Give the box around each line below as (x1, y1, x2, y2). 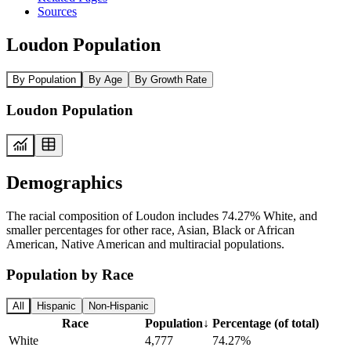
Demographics (6, 172, 122, 193)
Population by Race (6, 266, 133, 283)
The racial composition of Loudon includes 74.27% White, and (6, 208, 317, 223)
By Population (13, 73, 76, 85)
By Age (89, 73, 122, 85)
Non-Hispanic (89, 300, 149, 313)
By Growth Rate (135, 73, 207, 85)
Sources (38, 4, 77, 18)
